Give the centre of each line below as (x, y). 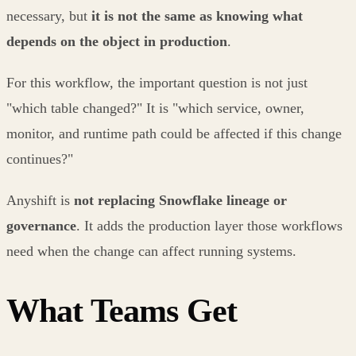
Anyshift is (40, 200)
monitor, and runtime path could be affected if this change (174, 133)
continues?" (40, 159)
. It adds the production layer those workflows (209, 225)
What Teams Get (122, 310)
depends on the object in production (117, 41)
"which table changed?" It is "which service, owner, (155, 108)
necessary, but (49, 15)
